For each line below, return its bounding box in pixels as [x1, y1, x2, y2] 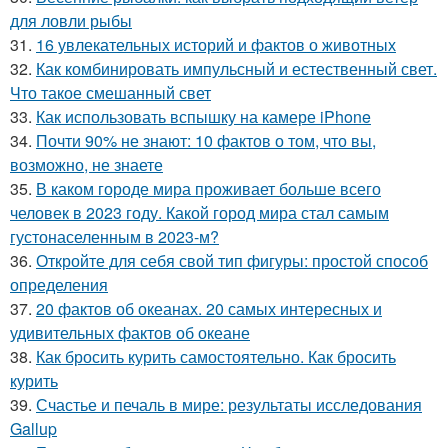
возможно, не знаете [10, 153, 163, 177]
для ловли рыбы [10, 9, 132, 33]
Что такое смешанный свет [10, 81, 211, 105]
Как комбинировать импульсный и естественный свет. [36, 57, 437, 81]
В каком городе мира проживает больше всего [36, 177, 381, 201]
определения [10, 273, 108, 297]
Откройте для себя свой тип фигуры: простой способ [36, 249, 428, 273]
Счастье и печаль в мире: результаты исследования [36, 393, 422, 417]
